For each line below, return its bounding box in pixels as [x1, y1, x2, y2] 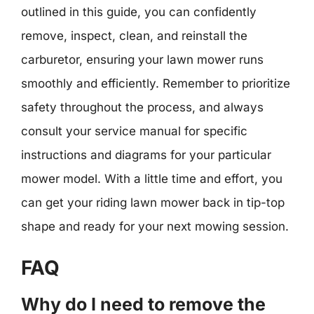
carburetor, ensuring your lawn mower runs [21, 53, 264, 67]
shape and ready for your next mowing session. [21, 219, 289, 233]
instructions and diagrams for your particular [21, 148, 271, 162]
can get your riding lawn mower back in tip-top [21, 196, 285, 210]
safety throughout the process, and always [21, 100, 264, 114]
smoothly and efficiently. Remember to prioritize [21, 76, 290, 90]
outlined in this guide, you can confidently [21, 5, 257, 19]
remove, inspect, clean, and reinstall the [21, 29, 247, 43]
